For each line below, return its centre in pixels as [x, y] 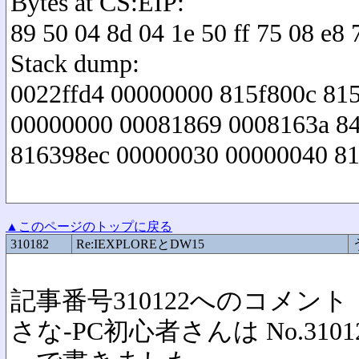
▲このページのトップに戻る [89, 226]
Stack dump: [75, 64]
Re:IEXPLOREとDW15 [140, 244]
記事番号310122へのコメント [179, 301]
